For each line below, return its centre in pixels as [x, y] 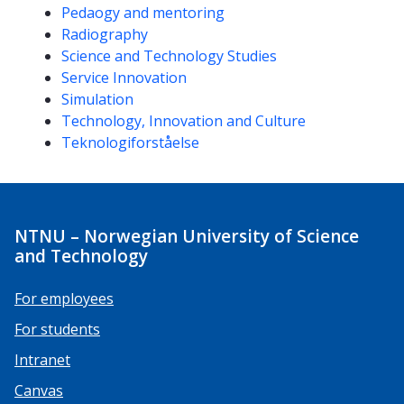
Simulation [97, 100]
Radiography [105, 35]
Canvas [39, 390]
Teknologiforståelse [130, 143]
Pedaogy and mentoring [143, 13]
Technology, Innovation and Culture [184, 121]
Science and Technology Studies [169, 56]
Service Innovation [124, 78]
